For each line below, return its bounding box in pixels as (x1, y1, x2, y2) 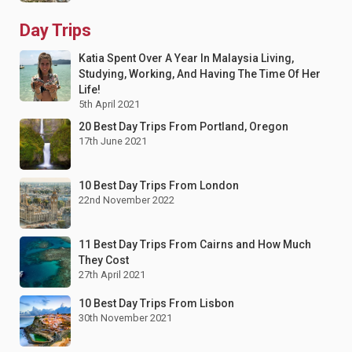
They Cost (79, 254, 129, 267)
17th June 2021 (79, 135, 147, 148)
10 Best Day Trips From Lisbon (79, 297, 234, 310)
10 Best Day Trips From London (79, 179, 239, 192)
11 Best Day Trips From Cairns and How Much (79, 238, 311, 251)
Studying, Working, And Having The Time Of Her (79, 68, 321, 81)
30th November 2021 (79, 312, 172, 324)
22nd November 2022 (79, 194, 174, 207)
